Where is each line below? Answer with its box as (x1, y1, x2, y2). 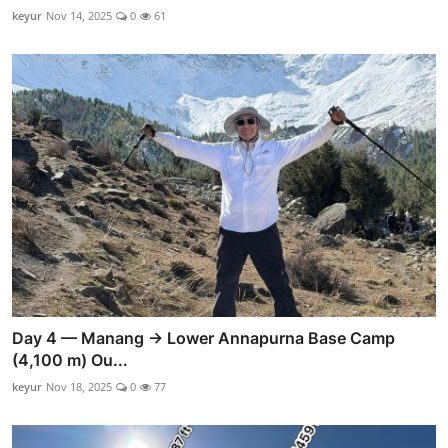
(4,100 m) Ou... (12, 349, 128, 370)
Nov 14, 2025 (46, 8, 112, 24)
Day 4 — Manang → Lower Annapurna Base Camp (12, 327, 395, 348)
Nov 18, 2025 (46, 378, 112, 394)
